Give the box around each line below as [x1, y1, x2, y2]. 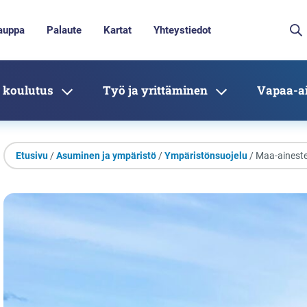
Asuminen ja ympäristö [56, 150, 156, 161]
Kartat [103, 24, 132, 36]
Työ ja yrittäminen [103, 82, 208, 98]
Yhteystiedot [153, 24, 211, 36]
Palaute [47, 24, 82, 36]
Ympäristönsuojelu [164, 150, 247, 161]
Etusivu [16, 150, 48, 161]
